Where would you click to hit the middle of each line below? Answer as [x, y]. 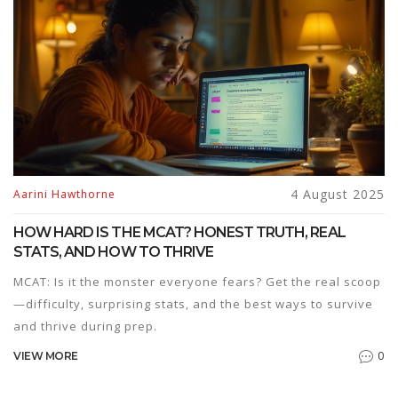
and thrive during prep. [85, 326]
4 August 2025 [338, 195]
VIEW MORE [46, 356]
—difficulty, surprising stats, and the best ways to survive [193, 304]
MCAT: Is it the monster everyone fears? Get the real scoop [197, 282]
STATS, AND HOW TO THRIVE [113, 252]
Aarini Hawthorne [64, 195]
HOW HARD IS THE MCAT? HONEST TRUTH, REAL [179, 233]
